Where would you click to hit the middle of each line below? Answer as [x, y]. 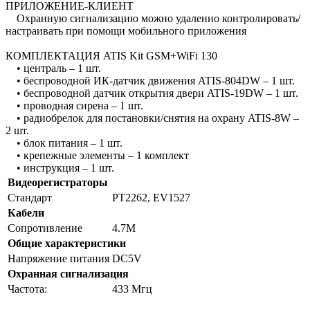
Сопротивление [45, 228]
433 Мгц [132, 289]
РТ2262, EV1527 [151, 198]
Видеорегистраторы [58, 182]
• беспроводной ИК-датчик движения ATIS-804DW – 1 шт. [150, 81]
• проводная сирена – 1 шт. [74, 106]
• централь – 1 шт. [53, 68]
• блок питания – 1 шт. [64, 143]
